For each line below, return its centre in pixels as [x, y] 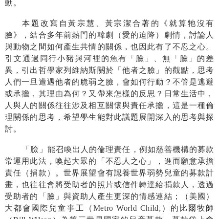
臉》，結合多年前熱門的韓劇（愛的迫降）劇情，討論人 [109, 35]
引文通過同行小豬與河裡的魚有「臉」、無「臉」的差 [109, 58]
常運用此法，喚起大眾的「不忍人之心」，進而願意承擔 [109, 161]
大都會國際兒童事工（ [49, 208]
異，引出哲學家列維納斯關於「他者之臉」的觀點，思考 [109, 70]
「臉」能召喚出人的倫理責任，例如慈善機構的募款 [118, 149]
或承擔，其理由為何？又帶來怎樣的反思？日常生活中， [109, 93]
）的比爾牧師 [188, 208]
